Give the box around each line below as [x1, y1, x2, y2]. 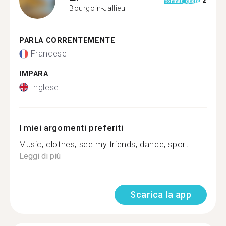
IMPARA [19, 70, 48, 78]
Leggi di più [19, 151, 61, 161]
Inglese [30, 82, 59, 92]
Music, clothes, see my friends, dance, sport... [19, 139, 196, 149]
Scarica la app [130, 189, 191, 200]
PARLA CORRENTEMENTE [19, 36, 116, 45]
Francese [30, 49, 67, 59]
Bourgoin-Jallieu [69, 4, 126, 12]
